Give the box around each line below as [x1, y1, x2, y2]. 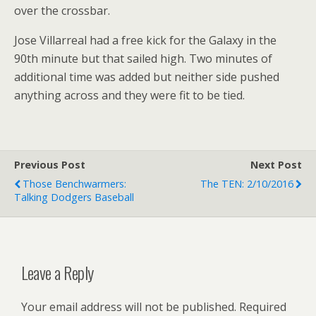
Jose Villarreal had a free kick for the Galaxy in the [14, 32, 276, 48]
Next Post [250, 158, 302, 171]
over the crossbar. [14, 3, 110, 18]
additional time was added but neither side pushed [14, 69, 279, 85]
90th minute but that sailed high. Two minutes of [14, 51, 272, 66]
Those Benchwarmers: [23, 177, 126, 190]
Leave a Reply [21, 259, 94, 285]
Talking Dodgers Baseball [14, 190, 134, 204]
